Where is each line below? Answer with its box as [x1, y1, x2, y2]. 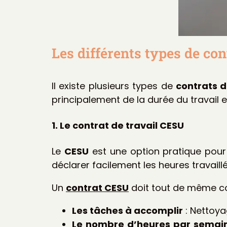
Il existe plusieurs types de [52, 79, 176, 92]
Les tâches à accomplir [72, 204, 183, 217]
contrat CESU [66, 181, 129, 194]
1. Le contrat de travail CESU [52, 119, 184, 132]
